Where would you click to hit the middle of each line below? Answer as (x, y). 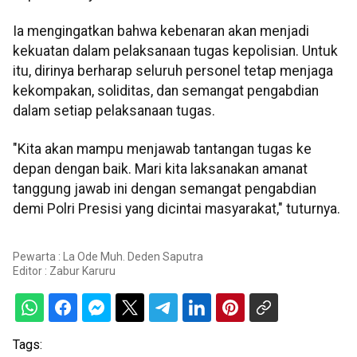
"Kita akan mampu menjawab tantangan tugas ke (162, 149)
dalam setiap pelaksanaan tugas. (114, 111)
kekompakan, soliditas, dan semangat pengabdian (166, 91)
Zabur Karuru (82, 271)
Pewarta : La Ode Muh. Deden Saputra (108, 257)
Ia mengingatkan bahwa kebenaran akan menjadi (161, 31)
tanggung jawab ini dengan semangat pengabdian (165, 188)
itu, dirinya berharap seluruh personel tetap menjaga (173, 71)
